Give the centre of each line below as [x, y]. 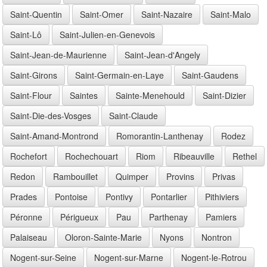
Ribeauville [194, 156]
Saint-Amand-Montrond [54, 136]
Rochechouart [91, 156]
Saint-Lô [26, 34]
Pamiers [221, 217]
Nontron [217, 237]
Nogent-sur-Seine [43, 257]
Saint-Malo [231, 14]
